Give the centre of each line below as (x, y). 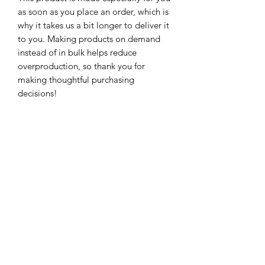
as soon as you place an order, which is (93, 12)
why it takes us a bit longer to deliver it (93, 25)
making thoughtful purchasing (76, 80)
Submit (95, 202)
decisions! (38, 93)
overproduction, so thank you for (81, 66)
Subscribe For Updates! (95, 142)
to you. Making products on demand (89, 39)
